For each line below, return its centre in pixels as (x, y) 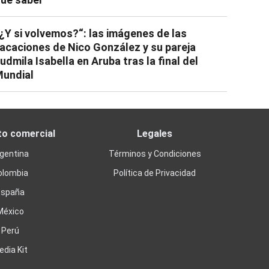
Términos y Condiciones (155, 153)
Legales (155, 133)
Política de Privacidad (155, 173)
